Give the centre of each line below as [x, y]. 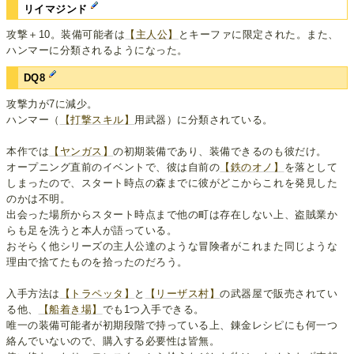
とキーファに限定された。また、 [258, 35]
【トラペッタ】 [97, 293]
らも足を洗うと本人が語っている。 [92, 230]
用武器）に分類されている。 [204, 119]
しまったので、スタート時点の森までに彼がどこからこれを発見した [172, 183]
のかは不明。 [39, 198]
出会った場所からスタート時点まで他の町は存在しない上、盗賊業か [172, 214]
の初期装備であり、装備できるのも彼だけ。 [220, 151]
